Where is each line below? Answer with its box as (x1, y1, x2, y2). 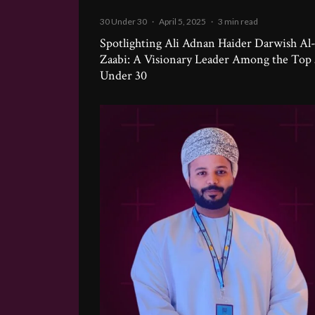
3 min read (218, 16, 258, 27)
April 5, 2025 (159, 16, 206, 27)
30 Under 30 (100, 16, 147, 27)
